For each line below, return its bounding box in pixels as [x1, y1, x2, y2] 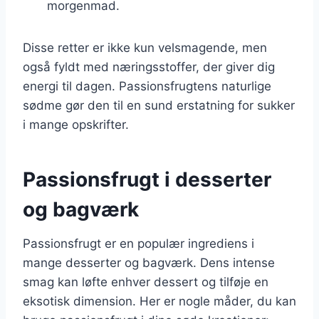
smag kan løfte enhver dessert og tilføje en [23, 274, 268, 289]
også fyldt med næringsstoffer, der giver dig [23, 59, 275, 74]
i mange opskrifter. [23, 117, 129, 132]
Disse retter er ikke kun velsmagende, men [23, 40, 267, 55]
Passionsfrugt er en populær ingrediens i [23, 236, 254, 251]
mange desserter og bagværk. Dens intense [23, 255, 275, 270]
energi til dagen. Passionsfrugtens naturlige [23, 78, 271, 93]
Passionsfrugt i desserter [23, 167, 271, 192]
